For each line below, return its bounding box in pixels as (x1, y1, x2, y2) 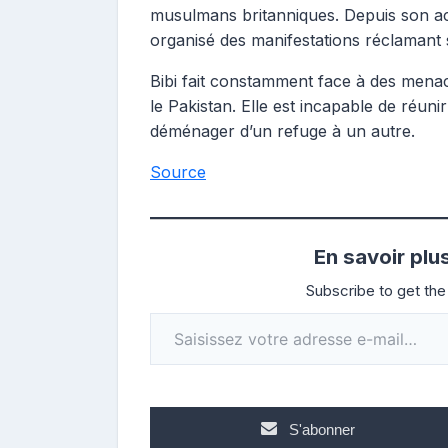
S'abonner (288, 420, 355, 438)
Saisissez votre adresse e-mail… (149, 301, 193, 322)
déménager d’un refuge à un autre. (150, 120, 415, 141)
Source (150, 161, 206, 182)
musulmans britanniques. (150, 4, 339, 25)
